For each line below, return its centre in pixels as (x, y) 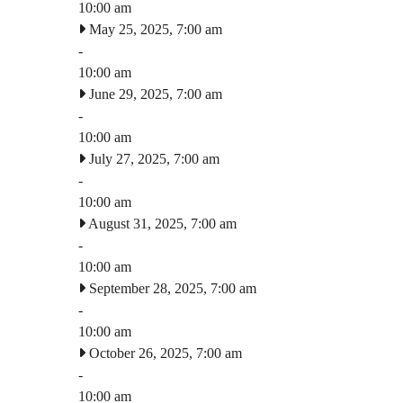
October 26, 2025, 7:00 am (164, 353)
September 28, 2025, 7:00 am (171, 288)
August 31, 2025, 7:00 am (161, 223)
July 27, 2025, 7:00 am (152, 158)
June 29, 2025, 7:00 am (154, 94)
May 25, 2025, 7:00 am (154, 29)
